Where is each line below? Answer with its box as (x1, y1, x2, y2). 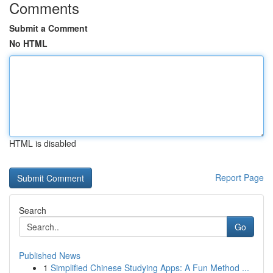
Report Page (215, 171, 264, 183)
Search (19, 204, 46, 216)
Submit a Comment (9, 22, 88, 34)
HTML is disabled (9, 137, 76, 149)
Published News (19, 249, 80, 261)
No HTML (9, 37, 48, 49)
